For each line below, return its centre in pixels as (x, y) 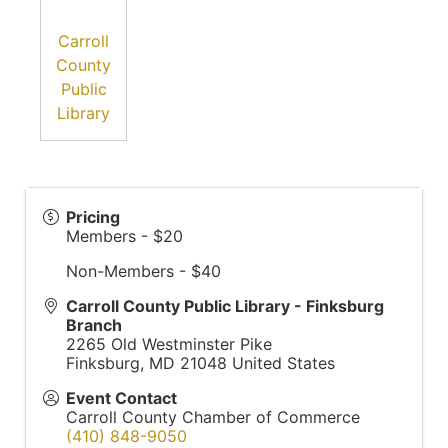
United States (283, 362)
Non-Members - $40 (143, 270)
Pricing (93, 216)
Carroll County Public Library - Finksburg (225, 305)
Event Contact (121, 397)
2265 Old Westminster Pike (169, 343)
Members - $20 (124, 235)
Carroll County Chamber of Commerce (213, 416)
